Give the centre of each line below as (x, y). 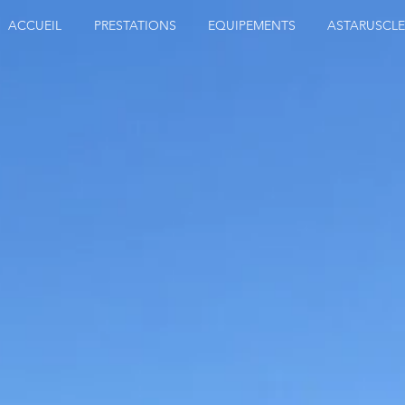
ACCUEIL (35, 25)
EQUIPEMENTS (251, 25)
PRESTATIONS (135, 25)
